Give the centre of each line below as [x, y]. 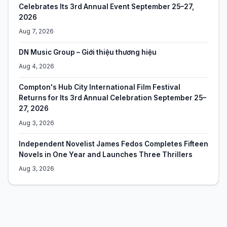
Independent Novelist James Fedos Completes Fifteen [113, 144]
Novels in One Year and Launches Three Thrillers [106, 154]
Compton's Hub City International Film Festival [100, 87]
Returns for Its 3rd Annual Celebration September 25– [112, 98]
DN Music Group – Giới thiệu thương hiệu [88, 52]
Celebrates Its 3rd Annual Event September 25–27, [106, 6]
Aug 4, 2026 [36, 66]
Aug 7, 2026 [36, 31]
